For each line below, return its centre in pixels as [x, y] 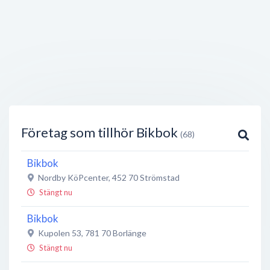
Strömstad [160, 177]
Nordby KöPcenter [73, 177]
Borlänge [130, 233]
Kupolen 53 [60, 233]
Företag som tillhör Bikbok [101, 132]
